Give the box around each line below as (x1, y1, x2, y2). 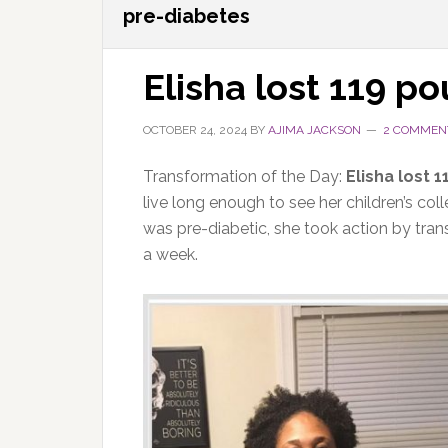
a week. (143, 245, 198, 264)
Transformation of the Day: (143, 167, 346, 186)
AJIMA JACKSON (268, 123, 361, 137)
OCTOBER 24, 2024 (143, 123, 247, 137)
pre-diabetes (123, 4, 250, 28)
